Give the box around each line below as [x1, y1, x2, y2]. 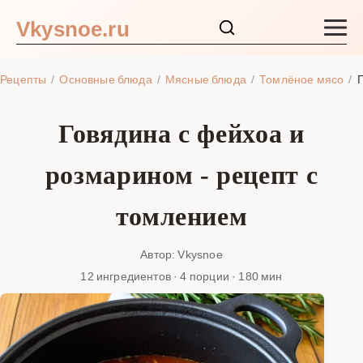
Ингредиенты [31, 191, 116, 209]
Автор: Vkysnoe [140, 246, 223, 262]
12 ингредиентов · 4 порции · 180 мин [80, 267, 283, 284]
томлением [115, 200, 248, 232]
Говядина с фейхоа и [58, 117, 305, 149]
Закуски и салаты [31, 58, 143, 75]
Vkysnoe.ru [16, 14, 130, 41]
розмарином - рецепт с [45, 159, 318, 190]
